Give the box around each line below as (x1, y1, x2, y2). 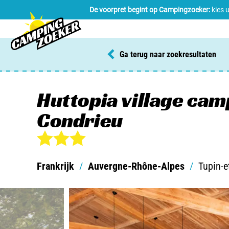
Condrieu (37, 107, 123, 133)
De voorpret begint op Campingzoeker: (89, 5, 210, 14)
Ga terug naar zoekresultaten (120, 49, 216, 59)
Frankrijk (37, 160, 74, 172)
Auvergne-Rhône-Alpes (88, 160, 185, 172)
